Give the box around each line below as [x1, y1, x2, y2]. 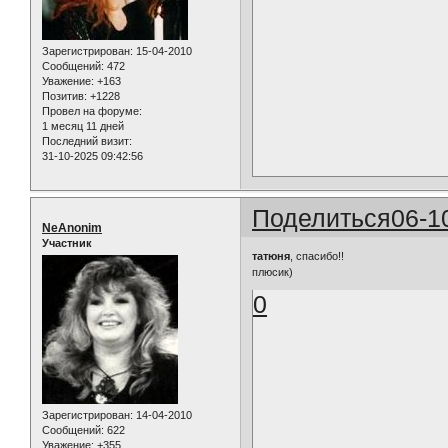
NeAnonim [42, 220, 102, 235]
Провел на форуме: [42, 105, 142, 118]
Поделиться [252, 203, 392, 232]
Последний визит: [42, 135, 132, 148]
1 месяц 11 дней [42, 120, 124, 133]
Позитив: [42, 90, 87, 103]
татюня [252, 250, 291, 263]
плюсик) [252, 266, 294, 279]
